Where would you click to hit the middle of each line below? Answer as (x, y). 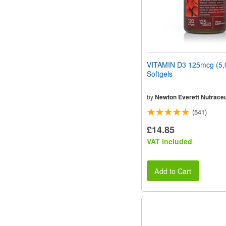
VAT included (169, 142)
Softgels (160, 74)
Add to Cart (173, 171)
